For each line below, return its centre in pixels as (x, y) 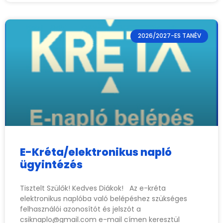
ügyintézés (51, 165)
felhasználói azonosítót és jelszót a (80, 209)
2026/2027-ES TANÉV (169, 36)
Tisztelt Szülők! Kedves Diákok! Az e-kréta (93, 188)
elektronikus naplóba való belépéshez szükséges (104, 199)
